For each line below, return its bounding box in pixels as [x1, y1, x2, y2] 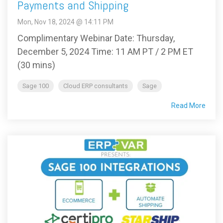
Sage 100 [22, 82, 49, 90]
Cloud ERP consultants [63, 82, 128, 90]
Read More [171, 101, 206, 110]
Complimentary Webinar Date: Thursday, [17, 32, 175, 43]
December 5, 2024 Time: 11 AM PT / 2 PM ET [17, 46, 193, 57]
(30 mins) [17, 59, 55, 70]
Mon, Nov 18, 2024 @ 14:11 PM [17, 17, 113, 26]
